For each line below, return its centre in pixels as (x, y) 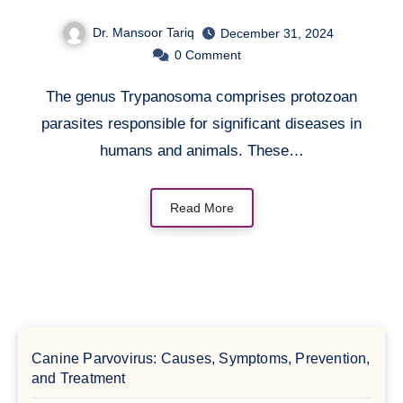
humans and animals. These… (201, 151)
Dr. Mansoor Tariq (143, 32)
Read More (201, 208)
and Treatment (79, 379)
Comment (213, 55)
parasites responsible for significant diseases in (201, 124)
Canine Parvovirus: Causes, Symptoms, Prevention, (201, 359)
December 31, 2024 (277, 33)
